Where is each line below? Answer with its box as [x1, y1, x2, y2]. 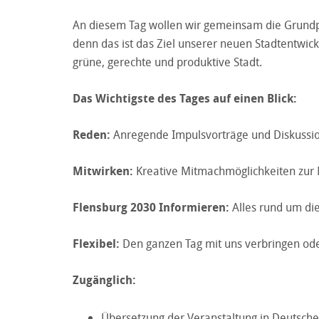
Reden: [73, 126, 110, 142]
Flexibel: [73, 235, 120, 251]
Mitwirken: [73, 162, 133, 179]
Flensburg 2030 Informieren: [73, 199, 229, 215]
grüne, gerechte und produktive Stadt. [73, 53, 262, 70]
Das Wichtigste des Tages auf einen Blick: [73, 90, 297, 106]
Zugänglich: [73, 271, 136, 288]
